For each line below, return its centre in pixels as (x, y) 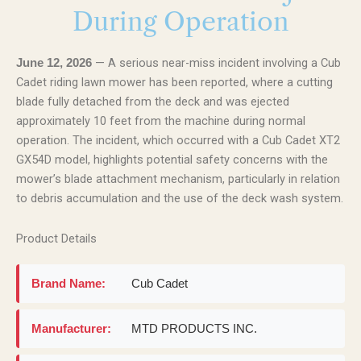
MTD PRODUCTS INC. (194, 328)
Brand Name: (68, 283)
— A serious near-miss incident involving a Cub (216, 63)
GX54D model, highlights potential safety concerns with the (172, 160)
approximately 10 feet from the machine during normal (161, 121)
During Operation (180, 21)
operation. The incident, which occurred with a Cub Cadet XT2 (178, 140)
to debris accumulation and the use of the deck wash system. (180, 198)
